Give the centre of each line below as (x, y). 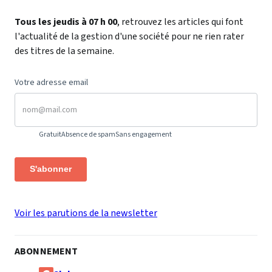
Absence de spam (88, 134)
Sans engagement (144, 134)
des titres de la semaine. (64, 51)
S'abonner (51, 169)
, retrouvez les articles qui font (180, 22)
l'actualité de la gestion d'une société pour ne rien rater (129, 36)
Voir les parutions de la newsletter (86, 213)
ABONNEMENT (46, 251)
